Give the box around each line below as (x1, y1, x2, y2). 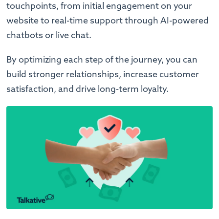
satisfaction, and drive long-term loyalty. (6, 83, 169, 95)
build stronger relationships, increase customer (6, 68, 199, 80)
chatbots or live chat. (6, 29, 92, 41)
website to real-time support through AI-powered (6, 15, 209, 26)
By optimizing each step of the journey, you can (6, 54, 198, 66)
